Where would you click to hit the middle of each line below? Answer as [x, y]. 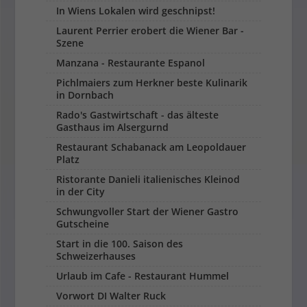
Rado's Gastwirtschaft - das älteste [138, 115]
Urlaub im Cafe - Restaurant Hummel [143, 276]
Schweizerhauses [96, 256]
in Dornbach [85, 95]
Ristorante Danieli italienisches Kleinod [148, 180]
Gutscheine [83, 224]
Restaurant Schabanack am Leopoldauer [151, 147]
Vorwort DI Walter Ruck [111, 296]
